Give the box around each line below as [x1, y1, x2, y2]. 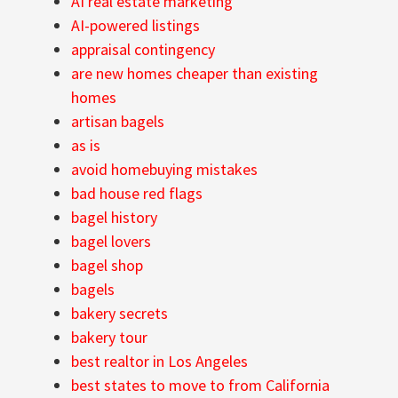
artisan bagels [71, 111, 164, 132]
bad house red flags [71, 183, 203, 204]
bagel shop [71, 255, 143, 276]
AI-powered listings [71, 15, 200, 36]
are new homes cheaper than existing [71, 63, 318, 84]
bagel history [71, 207, 157, 228]
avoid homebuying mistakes [71, 159, 258, 180]
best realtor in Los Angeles [71, 351, 248, 372]
